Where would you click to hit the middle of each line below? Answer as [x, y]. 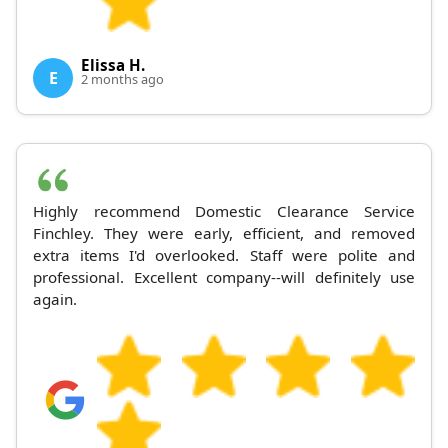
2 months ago [122, 79]
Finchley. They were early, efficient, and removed [224, 233]
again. [55, 299]
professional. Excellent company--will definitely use [224, 277]
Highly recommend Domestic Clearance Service [224, 211]
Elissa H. [113, 65]
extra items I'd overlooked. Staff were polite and [224, 255]
